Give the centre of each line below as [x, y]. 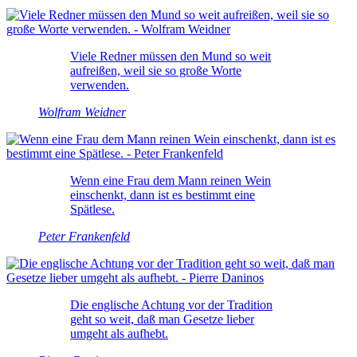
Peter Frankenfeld [84, 236]
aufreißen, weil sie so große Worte [156, 70]
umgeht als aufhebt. [119, 333]
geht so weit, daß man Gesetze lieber [162, 319]
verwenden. [100, 84]
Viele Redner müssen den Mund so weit [171, 56]
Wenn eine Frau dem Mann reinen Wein [171, 180]
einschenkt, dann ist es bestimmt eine [163, 194]
